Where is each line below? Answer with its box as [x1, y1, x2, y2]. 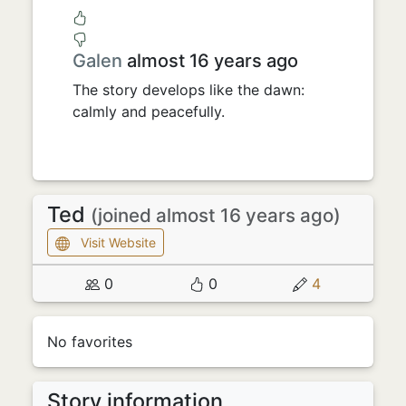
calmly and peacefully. [72, 101, 225, 121]
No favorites [47, 332, 132, 351]
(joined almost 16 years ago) [91, 203, 341, 227]
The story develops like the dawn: [72, 80, 304, 99]
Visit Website [81, 234, 156, 250]
